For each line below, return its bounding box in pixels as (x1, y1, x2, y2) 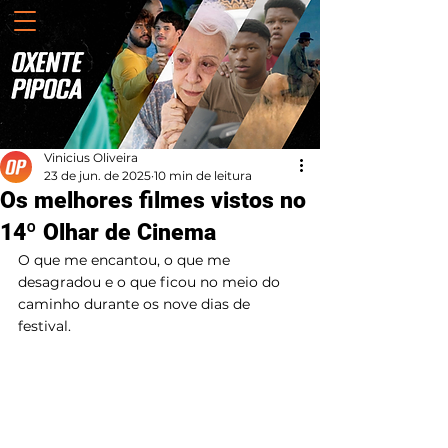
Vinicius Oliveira (44, 150, 138, 165)
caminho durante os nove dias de (18, 295, 254, 313)
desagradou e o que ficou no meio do (18, 273, 284, 291)
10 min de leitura (154, 168, 252, 183)
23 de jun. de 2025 (44, 168, 151, 183)
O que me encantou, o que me (18, 251, 234, 269)
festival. (18, 317, 71, 335)
